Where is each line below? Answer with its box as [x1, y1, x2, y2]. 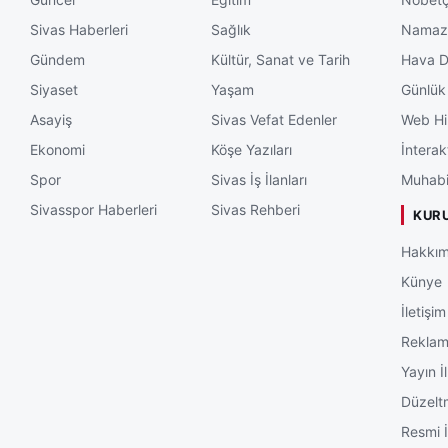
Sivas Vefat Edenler [210, 110, 337, 128]
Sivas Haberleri [30, 20, 128, 38]
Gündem [30, 50, 85, 68]
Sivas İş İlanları [210, 170, 307, 188]
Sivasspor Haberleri [30, 200, 157, 218]
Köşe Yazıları [210, 140, 292, 158]
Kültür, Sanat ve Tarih [210, 50, 350, 68]
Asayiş [30, 110, 72, 128]
